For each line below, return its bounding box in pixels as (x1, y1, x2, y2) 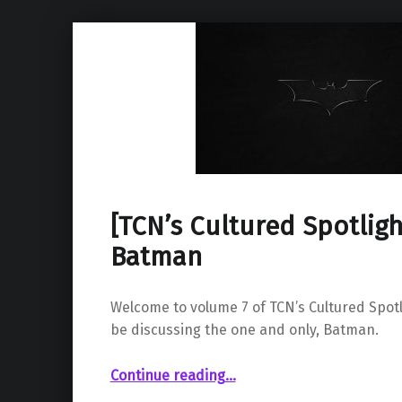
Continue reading (109, 366, 225, 384)
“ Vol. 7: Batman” (223, 357, 282, 375)
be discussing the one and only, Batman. (109, 320, 379, 338)
